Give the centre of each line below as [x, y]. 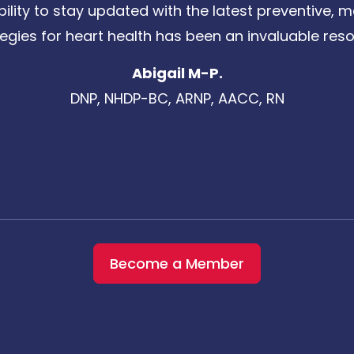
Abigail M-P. [177, 73]
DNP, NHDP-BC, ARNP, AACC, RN [177, 99]
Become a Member [177, 264]
